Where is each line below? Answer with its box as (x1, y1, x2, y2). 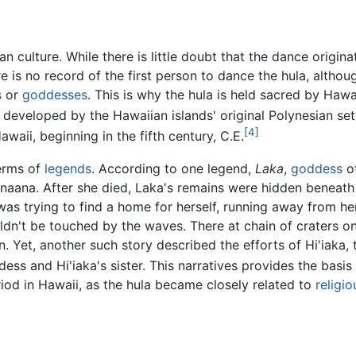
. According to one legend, (91, 160, 255, 176)
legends (44, 160, 91, 176)
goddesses (22, 86, 87, 103)
